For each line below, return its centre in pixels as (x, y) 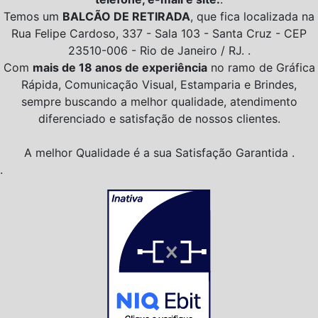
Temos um (33, 16)
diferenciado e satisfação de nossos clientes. (159, 118)
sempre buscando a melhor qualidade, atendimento (159, 101)
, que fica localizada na (252, 16)
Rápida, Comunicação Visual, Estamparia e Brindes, (159, 84)
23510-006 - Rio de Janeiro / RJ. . (159, 50)
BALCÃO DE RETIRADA (126, 16)
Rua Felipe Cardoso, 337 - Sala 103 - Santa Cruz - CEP (159, 33)
